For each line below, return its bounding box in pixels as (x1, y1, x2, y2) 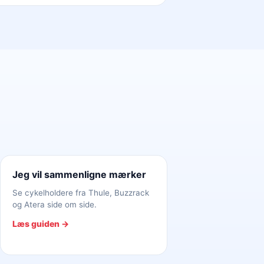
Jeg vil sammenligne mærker (12, 169, 146, 180)
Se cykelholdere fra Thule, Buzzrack (12, 188, 149, 197)
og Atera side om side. (12, 200, 97, 209)
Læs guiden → (12, 219, 69, 229)
